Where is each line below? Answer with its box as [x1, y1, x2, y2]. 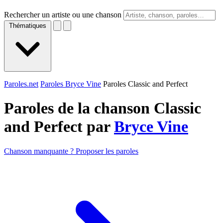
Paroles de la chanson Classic [4, 99, 201, 117]
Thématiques [9, 22, 46, 29]
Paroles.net [4, 80, 38, 88]
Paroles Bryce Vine [40, 80, 101, 88]
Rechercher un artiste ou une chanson [4, 10, 121, 19]
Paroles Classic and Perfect [103, 80, 188, 88]
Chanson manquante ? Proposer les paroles [4, 146, 138, 155]
